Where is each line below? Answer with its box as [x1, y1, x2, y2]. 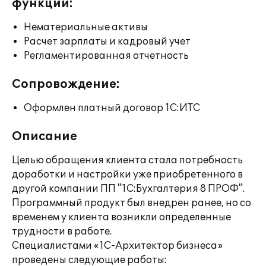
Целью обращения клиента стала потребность [12, 154, 243, 166]
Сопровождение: [12, 77, 120, 91]
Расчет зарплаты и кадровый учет [24, 36, 191, 47]
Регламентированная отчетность [24, 50, 189, 62]
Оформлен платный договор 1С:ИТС [24, 102, 200, 114]
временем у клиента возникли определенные [12, 211, 231, 223]
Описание [12, 129, 77, 144]
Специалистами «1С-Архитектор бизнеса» [12, 240, 223, 252]
